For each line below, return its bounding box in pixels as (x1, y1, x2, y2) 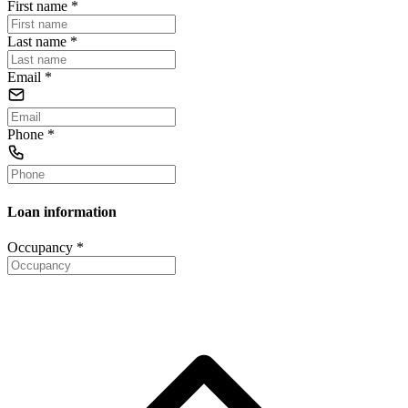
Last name (7, 34, 66, 50)
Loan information (7, 203, 117, 219)
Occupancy (7, 240, 73, 256)
